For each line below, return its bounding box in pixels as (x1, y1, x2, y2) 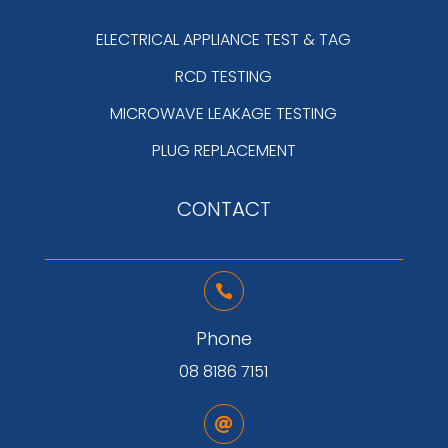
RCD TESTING (175, 64, 273, 88)
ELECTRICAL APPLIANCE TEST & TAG (96, 27, 352, 51)
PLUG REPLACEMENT (151, 138, 296, 162)
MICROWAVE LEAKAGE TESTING (110, 101, 338, 125)
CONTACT (176, 194, 271, 223)
